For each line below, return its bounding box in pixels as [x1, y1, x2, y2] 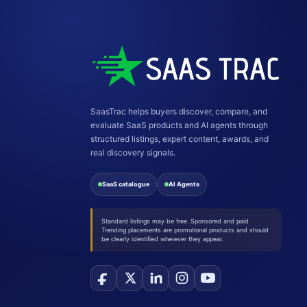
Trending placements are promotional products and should [101, 225, 269, 234]
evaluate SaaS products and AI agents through [90, 119, 268, 130]
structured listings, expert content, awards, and [90, 133, 269, 144]
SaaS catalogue [102, 180, 149, 188]
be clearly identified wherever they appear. [101, 234, 223, 243]
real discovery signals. [90, 147, 175, 158]
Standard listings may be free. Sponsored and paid [101, 217, 249, 225]
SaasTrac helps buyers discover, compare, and [90, 106, 267, 116]
